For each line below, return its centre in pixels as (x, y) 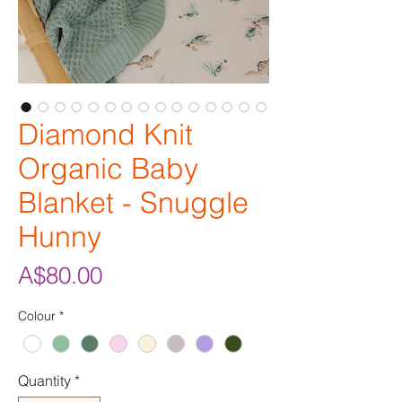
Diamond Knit (105, 135)
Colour (37, 316)
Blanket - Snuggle (133, 203)
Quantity (44, 380)
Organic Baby (108, 169)
